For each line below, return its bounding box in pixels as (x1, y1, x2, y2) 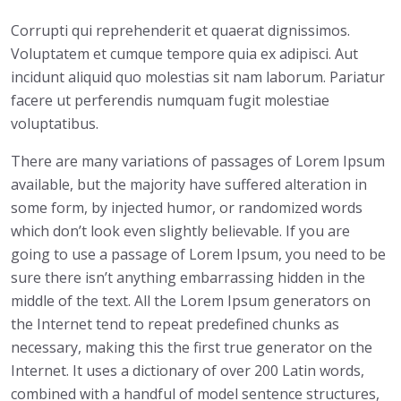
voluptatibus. (11, 113, 98, 133)
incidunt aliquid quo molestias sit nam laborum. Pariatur (11, 66, 385, 87)
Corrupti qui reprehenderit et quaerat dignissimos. (11, 20, 350, 40)
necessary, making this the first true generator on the (11, 337, 372, 357)
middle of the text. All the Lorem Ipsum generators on (11, 290, 371, 311)
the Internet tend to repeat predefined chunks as (11, 313, 339, 334)
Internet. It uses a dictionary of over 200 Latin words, (11, 360, 364, 380)
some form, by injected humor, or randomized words (11, 197, 363, 218)
